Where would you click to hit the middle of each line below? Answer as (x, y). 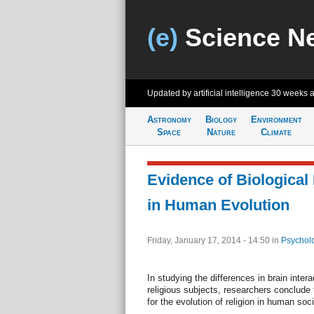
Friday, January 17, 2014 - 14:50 (209, 240)
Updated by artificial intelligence (209, 93)
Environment (276, 120)
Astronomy (169, 120)
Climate (276, 132)
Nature (221, 132)
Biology (221, 120)
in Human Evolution (218, 205)
